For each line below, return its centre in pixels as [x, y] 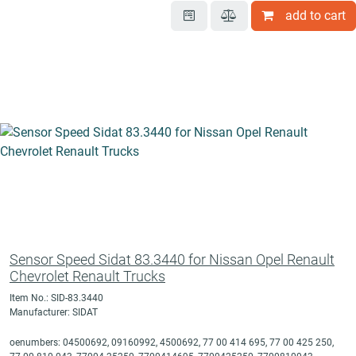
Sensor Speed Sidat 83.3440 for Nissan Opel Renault [172, 260]
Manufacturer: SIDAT [54, 313]
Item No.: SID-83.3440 [56, 298]
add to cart [315, 16]
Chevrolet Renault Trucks [87, 277]
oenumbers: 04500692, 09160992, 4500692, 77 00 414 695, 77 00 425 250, [172, 343]
